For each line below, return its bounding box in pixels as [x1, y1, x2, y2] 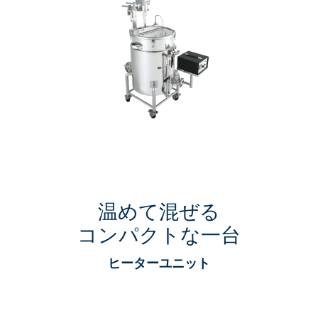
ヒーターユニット [108, 255, 210, 270]
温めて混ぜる [98, 199, 220, 224]
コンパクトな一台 [77, 223, 241, 247]
